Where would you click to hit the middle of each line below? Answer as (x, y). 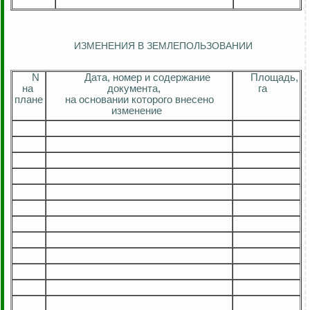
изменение (136, 111)
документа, (134, 89)
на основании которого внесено (139, 100)
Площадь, (274, 78)
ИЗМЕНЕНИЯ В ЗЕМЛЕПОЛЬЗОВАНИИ (163, 46)
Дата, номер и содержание (147, 78)
